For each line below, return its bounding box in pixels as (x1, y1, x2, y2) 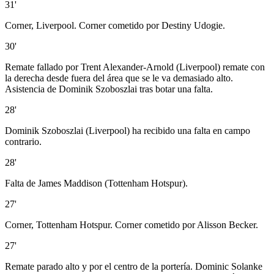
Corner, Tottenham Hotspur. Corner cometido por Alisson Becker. (5, 220, 258, 231)
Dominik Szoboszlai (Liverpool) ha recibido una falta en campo (5, 125, 250, 136)
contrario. (5, 136, 42, 147)
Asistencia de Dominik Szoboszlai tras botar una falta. (5, 84, 213, 95)
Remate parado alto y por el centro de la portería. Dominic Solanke (5, 261, 262, 272)
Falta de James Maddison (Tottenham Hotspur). (5, 178, 188, 189)
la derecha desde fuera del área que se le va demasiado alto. (5, 73, 233, 84)
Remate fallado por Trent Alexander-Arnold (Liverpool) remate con (5, 62, 265, 73)
